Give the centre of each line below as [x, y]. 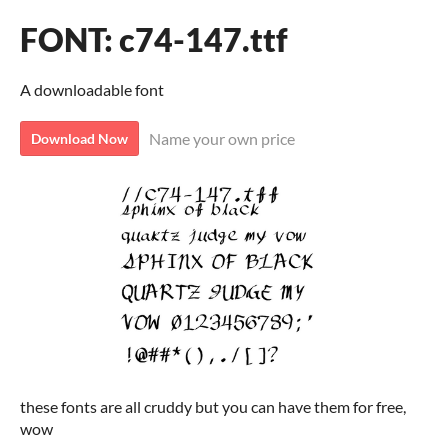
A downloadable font [92, 89]
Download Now [79, 138]
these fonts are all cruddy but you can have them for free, [213, 406]
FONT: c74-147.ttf [154, 39]
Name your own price [222, 138]
